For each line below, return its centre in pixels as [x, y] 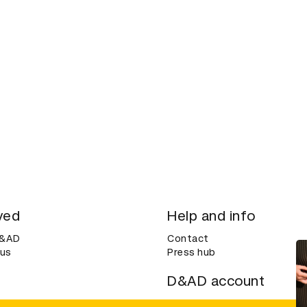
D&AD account [216, 281]
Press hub [192, 253]
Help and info [211, 216]
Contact [188, 239]
